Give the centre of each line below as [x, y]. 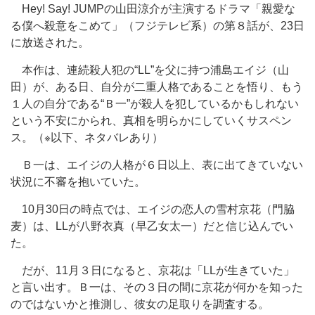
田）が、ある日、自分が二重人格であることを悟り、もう [157, 87]
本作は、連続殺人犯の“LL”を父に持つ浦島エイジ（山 [150, 70]
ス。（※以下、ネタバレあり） [87, 137]
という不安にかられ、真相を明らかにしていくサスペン [151, 121]
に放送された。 [50, 43]
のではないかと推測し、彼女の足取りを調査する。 [140, 304]
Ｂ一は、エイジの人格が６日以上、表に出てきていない [157, 165]
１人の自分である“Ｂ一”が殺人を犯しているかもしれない [155, 104]
